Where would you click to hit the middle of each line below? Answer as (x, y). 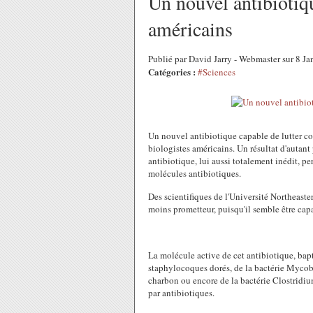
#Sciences (217, 72)
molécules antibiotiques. (195, 173)
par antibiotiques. (181, 293)
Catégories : (172, 72)
